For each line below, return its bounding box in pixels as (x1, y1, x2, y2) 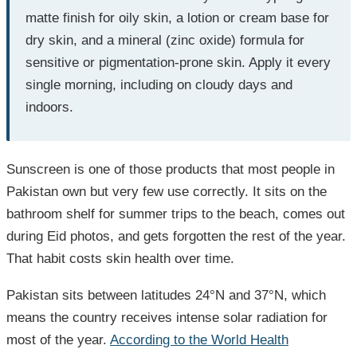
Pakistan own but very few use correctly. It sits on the (6, 183, 327, 199)
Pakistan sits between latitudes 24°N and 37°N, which (6, 287, 326, 303)
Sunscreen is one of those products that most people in (6, 161, 335, 177)
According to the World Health (110, 331, 288, 347)
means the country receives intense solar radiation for (6, 309, 328, 325)
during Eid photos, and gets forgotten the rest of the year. (6, 228, 346, 244)
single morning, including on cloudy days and (25, 76, 292, 92)
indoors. (25, 99, 73, 115)
